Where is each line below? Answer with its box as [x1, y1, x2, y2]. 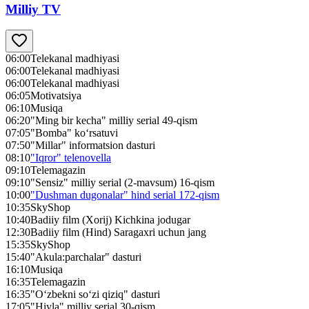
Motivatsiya [30, 90, 81, 102]
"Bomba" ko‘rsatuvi [30, 127, 118, 139]
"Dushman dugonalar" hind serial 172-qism [30, 189, 219, 201]
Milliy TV [6, 1, 61, 17]
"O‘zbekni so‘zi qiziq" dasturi [30, 288, 160, 301]
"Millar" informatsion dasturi [30, 139, 155, 152]
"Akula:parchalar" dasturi [30, 251, 141, 263]
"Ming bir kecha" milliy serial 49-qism [30, 114, 197, 127]
